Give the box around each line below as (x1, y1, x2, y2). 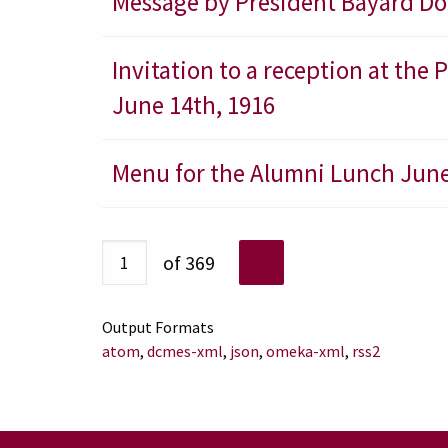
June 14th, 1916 (112, 89, 275, 121)
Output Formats (102, 317, 214, 337)
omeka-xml (266, 341, 345, 361)
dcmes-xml (147, 341, 223, 361)
